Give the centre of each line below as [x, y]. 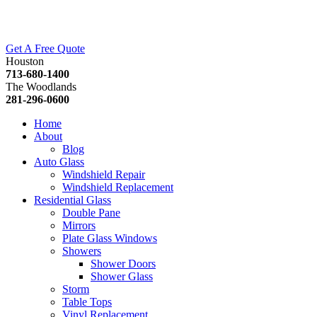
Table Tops [87, 302]
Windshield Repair [104, 174]
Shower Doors [123, 264]
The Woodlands [41, 87]
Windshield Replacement [118, 187]
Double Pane [91, 213]
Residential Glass [73, 200]
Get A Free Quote [45, 48]
